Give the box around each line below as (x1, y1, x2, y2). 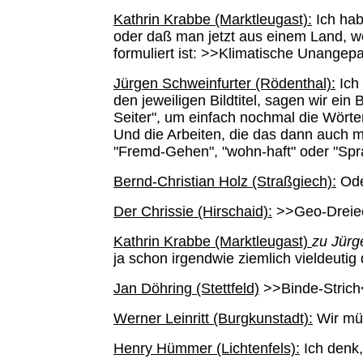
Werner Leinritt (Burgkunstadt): (113, 310, 313, 327)
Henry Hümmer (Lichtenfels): (113, 340, 300, 357)
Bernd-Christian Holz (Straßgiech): (113, 173, 336, 190)
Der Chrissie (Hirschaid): (113, 203, 272, 220)
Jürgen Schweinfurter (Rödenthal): (113, 75, 335, 92)
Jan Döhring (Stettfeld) (113, 280, 259, 297)
